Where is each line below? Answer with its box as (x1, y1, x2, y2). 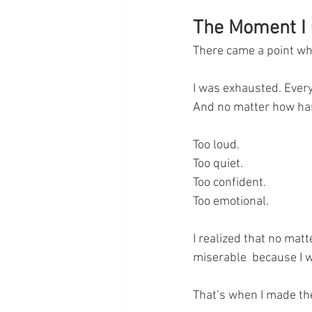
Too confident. (193, 175, 266, 190)
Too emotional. (193, 194, 269, 209)
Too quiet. (193, 156, 243, 171)
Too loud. (193, 137, 240, 153)
